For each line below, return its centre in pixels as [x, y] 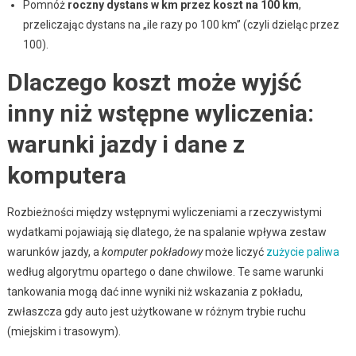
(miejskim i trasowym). [64, 331]
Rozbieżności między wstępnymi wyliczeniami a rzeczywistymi [164, 212]
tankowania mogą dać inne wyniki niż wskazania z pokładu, [155, 291]
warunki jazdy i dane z [126, 144]
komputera [66, 175]
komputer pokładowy [152, 252]
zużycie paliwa [302, 252]
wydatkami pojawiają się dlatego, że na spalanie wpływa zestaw [166, 232]
